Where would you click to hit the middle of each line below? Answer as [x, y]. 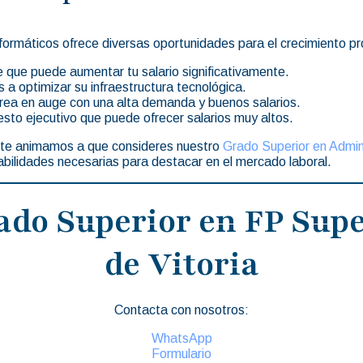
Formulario [181, 353]
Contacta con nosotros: [181, 310]
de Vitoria [181, 264]
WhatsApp [181, 338]
